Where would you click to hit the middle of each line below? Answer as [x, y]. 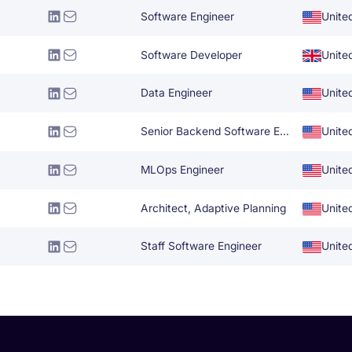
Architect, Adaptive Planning [214, 208]
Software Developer [192, 55]
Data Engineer [177, 93]
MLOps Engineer [183, 169]
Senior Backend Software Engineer [285, 132]
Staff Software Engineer [202, 246]
